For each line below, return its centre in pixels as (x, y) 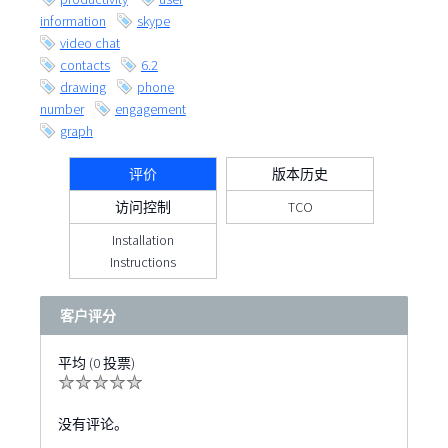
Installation (143, 240)
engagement (150, 109)
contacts (84, 65)
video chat (89, 43)
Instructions (143, 262)
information (72, 21)
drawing (82, 87)
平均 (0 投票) (96, 363)
